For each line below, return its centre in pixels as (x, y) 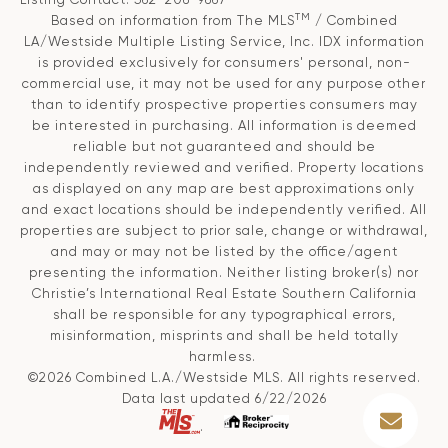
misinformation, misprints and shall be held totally (224, 336)
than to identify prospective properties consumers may (224, 105)
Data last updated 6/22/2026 (224, 399)
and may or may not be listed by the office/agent (224, 252)
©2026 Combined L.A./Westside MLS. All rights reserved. (224, 378)
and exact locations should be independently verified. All (224, 210)
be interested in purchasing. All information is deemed (224, 126)
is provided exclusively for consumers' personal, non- (224, 63)
